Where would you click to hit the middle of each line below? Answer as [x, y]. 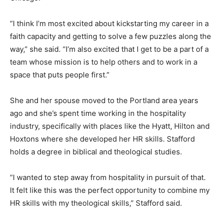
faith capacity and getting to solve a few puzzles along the [110, 36]
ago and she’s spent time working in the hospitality [98, 113]
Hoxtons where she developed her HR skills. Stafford [102, 139]
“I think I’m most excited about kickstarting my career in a [109, 23]
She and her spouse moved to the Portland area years [104, 100]
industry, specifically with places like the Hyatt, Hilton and [110, 126]
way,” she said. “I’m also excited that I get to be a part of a [109, 49]
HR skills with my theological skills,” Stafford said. [96, 203]
